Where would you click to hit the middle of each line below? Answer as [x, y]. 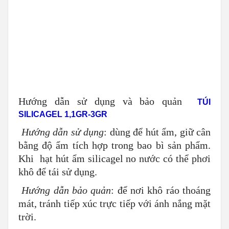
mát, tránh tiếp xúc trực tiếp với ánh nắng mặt [114, 75]
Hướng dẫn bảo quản [66, 62]
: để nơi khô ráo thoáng [161, 62]
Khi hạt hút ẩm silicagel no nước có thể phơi [114, 30]
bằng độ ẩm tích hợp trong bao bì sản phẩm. [114, 17]
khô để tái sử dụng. [58, 43]
